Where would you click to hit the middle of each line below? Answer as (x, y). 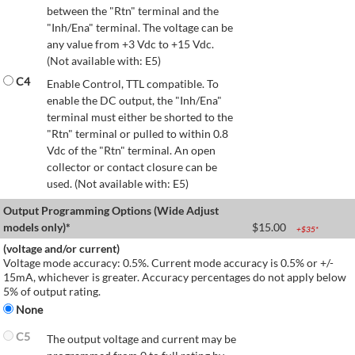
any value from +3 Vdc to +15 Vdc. (130, 44)
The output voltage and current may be (141, 339)
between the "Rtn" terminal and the (133, 11)
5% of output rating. (52, 292)
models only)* (37, 227)
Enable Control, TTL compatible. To (133, 84)
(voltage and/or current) (61, 249)
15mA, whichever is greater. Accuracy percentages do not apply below (175, 277)
